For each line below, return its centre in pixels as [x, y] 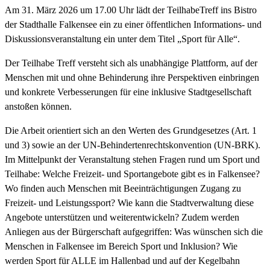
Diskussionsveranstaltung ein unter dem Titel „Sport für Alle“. [125, 39]
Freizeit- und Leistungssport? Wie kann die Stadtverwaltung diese [129, 202]
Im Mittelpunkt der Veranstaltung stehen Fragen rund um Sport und [132, 159]
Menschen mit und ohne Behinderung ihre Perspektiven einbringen [132, 77]
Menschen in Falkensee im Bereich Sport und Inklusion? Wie [121, 246]
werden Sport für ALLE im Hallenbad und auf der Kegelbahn [122, 260]
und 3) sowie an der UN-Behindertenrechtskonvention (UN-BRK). [133, 145]
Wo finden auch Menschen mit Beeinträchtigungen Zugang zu [123, 188]
